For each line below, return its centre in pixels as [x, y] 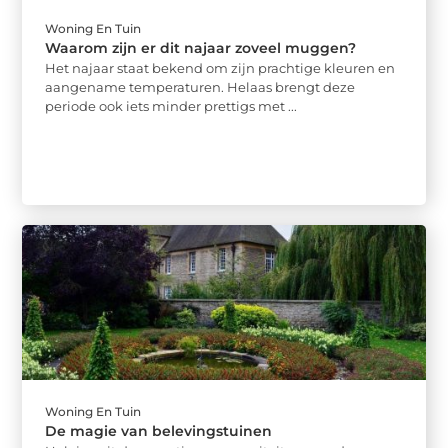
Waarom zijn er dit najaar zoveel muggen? [201, 48]
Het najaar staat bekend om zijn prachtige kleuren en [220, 68]
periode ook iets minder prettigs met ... [171, 106]
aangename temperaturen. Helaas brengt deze [200, 87]
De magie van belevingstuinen [159, 430]
